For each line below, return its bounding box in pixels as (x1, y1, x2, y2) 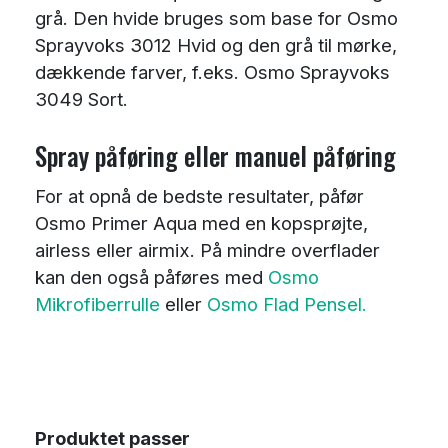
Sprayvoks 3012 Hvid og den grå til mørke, (35, 33, 397, 56)
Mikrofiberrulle (35, 292, 160, 315)
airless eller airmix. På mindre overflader (35, 238, 380, 261)
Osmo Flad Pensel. (207, 292, 367, 315)
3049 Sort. (35, 87, 128, 110)
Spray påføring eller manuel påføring (35, 137, 396, 175)
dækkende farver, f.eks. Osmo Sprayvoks (35, 60, 390, 83)
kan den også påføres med (35, 265, 268, 288)
